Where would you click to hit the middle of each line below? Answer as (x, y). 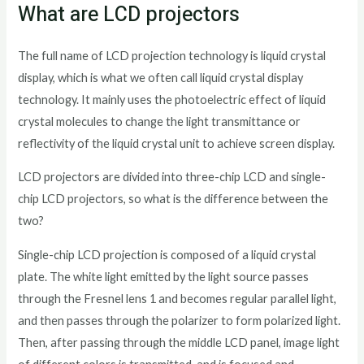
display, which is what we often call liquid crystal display (161, 77)
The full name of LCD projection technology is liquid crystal (172, 55)
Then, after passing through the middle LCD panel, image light (179, 343)
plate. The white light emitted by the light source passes (164, 277)
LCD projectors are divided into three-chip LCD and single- (172, 177)
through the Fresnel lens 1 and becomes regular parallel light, (178, 299)
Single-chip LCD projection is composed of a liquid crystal (167, 255)
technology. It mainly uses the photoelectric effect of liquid (172, 99)
